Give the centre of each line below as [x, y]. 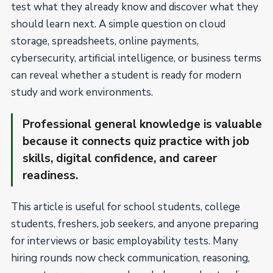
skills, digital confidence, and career [120, 158]
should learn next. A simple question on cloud [118, 24]
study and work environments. [82, 92]
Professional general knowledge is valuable [142, 124]
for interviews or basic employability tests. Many [125, 241]
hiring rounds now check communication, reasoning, [130, 258]
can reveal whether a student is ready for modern [126, 75]
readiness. [50, 175]
